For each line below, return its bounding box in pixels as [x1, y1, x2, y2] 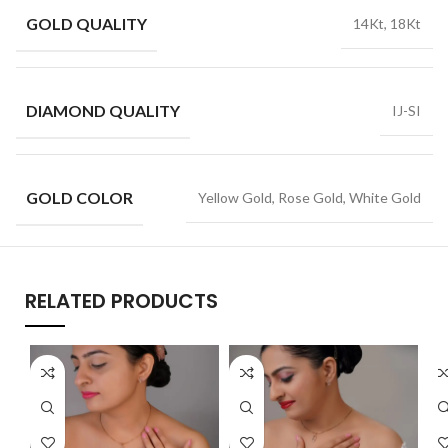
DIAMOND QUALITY [25, 100, 180, 120]
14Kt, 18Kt [352, 14, 421, 32]
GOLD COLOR [25, 187, 133, 207]
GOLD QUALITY [25, 13, 147, 33]
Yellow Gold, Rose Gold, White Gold [197, 188, 421, 206]
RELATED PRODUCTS [25, 287, 219, 315]
